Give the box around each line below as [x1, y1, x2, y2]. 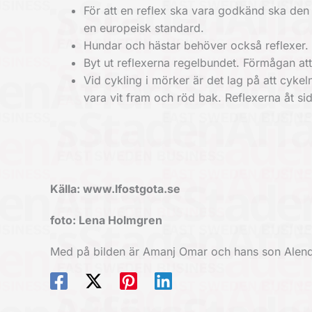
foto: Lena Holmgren [50, 213, 162, 227]
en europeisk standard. [84, 21, 204, 35]
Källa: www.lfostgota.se [50, 182, 180, 196]
